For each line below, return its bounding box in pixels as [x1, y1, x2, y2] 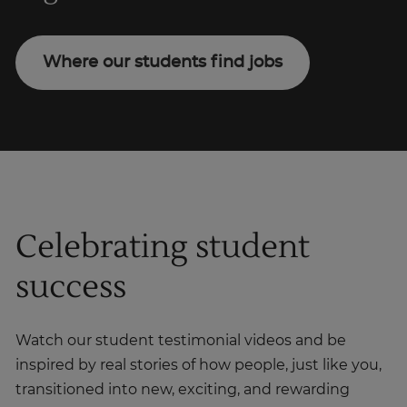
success [15, 267, 126, 308]
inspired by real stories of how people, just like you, [15, 358, 382, 373]
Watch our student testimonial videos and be [15, 333, 346, 349]
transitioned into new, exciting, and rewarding [15, 382, 350, 398]
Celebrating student [15, 227, 310, 268]
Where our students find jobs [43, 55, 283, 72]
